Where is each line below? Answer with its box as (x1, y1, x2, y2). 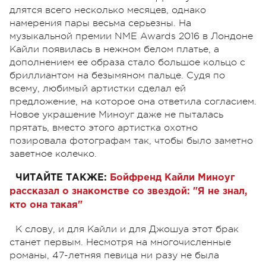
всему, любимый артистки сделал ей (9, 83, 186, 94)
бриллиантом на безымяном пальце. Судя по (9, 69, 225, 81)
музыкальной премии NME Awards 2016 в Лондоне (9, 30, 253, 42)
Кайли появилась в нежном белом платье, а (9, 43, 219, 55)
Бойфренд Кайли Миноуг (110, 173, 235, 182)
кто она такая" (9, 200, 83, 210)
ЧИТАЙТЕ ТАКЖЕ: (15, 173, 107, 182)
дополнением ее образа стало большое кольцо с (9, 56, 245, 68)
